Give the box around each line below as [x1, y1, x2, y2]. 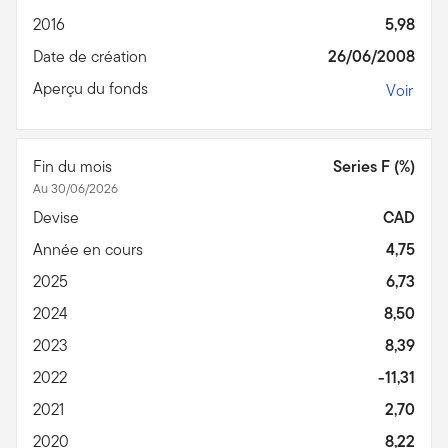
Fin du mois [33, 154, 116, 178]
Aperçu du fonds [33, 76, 152, 100]
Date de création [33, 44, 151, 68]
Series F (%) [333, 154, 415, 178]
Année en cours [33, 237, 147, 261]
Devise [33, 205, 83, 229]
